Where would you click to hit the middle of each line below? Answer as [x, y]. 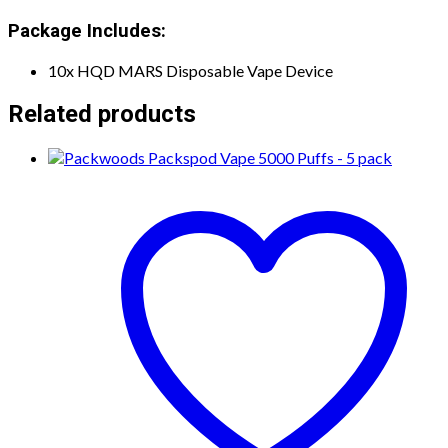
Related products [102, 113]
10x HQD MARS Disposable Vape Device [190, 71]
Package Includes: [87, 31]
